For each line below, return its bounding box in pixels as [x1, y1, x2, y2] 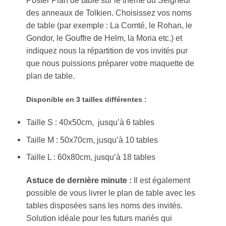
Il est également [132, 176, 191, 185]
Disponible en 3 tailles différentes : [26, 95, 147, 103]
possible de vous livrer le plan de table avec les [26, 188, 196, 198]
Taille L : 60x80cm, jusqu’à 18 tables [26, 152, 156, 162]
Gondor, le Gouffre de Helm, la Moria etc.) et [26, 33, 183, 42]
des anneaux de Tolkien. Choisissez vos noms [26, 8, 192, 17]
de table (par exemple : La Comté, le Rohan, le [26, 20, 193, 30]
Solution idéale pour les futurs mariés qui [26, 213, 173, 223]
